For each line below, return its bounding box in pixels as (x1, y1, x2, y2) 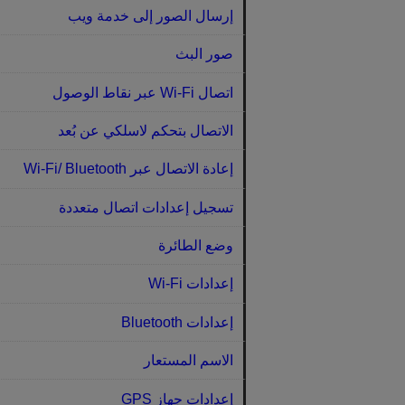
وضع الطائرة (157, 238, 233, 254)
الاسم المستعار (143, 353, 233, 369)
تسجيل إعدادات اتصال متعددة (58, 199, 233, 215)
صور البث (174, 46, 233, 62)
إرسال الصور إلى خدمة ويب (67, 7, 233, 24)
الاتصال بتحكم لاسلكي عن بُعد (57, 122, 233, 138)
